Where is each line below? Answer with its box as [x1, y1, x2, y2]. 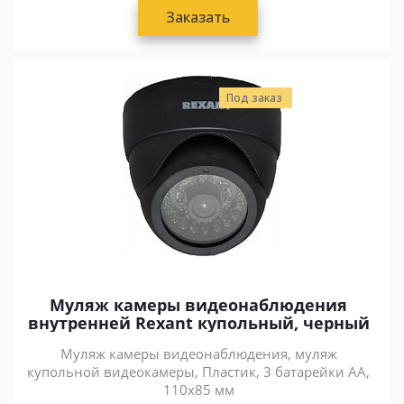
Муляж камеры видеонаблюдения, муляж [60, 344, 337, 363]
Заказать [166, 7, 230, 27]
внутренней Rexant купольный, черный [27, 312, 370, 334]
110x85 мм [162, 381, 234, 399]
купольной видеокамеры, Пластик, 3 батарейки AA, [27, 363, 370, 381]
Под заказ [226, 90, 282, 106]
